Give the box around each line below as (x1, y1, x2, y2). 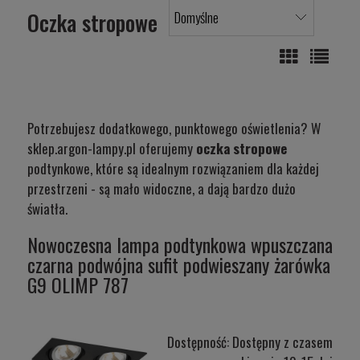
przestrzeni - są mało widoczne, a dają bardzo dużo (27, 178, 296, 199)
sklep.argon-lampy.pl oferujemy (27, 138, 196, 159)
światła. (27, 198, 67, 219)
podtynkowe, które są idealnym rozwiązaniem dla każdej (27, 158, 319, 179)
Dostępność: (167, 332, 229, 353)
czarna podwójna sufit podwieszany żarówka (27, 250, 330, 280)
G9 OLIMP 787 (27, 270, 129, 300)
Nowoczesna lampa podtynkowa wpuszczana (27, 230, 333, 260)
